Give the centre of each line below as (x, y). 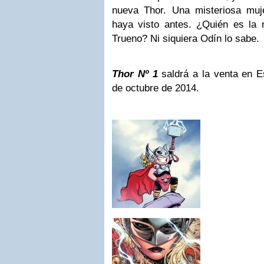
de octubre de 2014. (156, 88)
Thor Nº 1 (137, 74)
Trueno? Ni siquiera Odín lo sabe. (186, 39)
